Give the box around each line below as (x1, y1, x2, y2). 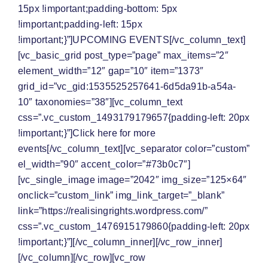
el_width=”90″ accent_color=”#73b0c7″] (18, 159, 190, 170)
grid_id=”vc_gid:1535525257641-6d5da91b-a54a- (18, 81, 236, 92)
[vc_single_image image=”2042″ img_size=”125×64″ (18, 175, 247, 185)
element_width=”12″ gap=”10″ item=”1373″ (18, 66, 204, 77)
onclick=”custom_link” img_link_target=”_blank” (18, 190, 225, 201)
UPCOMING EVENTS (72, 35, 169, 45)
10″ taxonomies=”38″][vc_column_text (18, 97, 183, 108)
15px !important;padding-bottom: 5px (18, 4, 178, 14)
